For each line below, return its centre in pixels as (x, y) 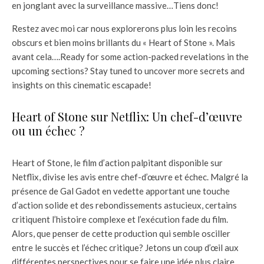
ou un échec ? (48, 131)
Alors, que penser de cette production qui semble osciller (121, 234)
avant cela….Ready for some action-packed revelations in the (130, 57)
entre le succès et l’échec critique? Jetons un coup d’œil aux (125, 248)
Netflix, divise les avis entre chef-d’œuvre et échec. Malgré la (130, 177)
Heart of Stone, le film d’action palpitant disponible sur (117, 163)
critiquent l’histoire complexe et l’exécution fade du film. (120, 220)
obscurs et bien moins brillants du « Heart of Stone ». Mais (123, 43)
